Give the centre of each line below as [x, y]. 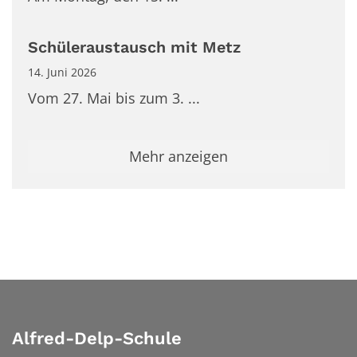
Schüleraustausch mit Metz [134, 47]
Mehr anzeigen [178, 157]
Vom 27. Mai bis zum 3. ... [114, 98]
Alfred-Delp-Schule [97, 338]
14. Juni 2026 [62, 72]
